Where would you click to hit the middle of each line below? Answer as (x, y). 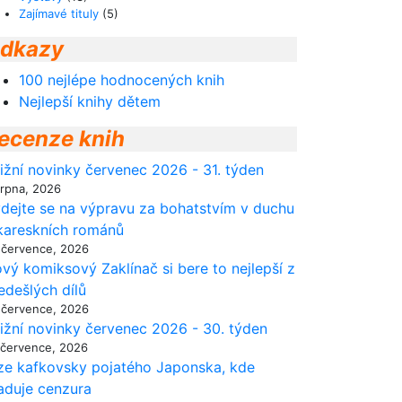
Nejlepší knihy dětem (90, 101)
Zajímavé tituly (59, 13)
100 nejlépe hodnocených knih (122, 80)
